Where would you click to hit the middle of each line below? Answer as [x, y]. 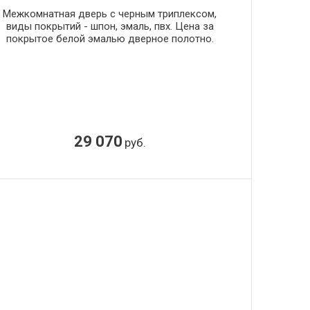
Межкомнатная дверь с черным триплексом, [110, 13]
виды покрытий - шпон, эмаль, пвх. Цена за [110, 26]
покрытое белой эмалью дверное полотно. [110, 38]
